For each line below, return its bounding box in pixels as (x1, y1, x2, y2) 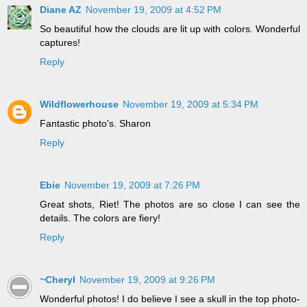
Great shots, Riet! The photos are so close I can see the (40, 198, 300, 210)
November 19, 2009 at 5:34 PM (123, 98, 258, 110)
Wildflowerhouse (40, 98, 119, 110)
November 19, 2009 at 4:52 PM (86, 3, 221, 15)
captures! (40, 36, 80, 48)
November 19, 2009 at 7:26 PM (64, 179, 200, 191)
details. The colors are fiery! (40, 212, 160, 223)
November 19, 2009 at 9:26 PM (79, 273, 215, 285)
